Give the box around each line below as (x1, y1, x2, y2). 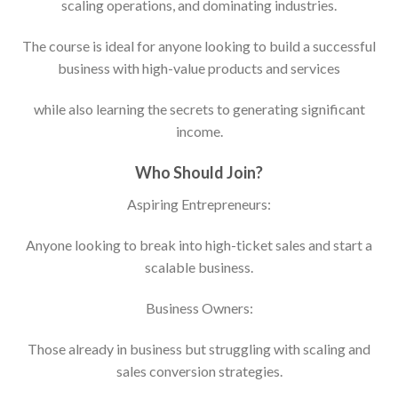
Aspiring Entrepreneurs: (127, 195, 271, 213)
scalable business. (145, 259, 253, 276)
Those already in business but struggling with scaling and (28, 339, 370, 357)
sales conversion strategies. (115, 362, 283, 379)
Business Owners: (145, 299, 253, 317)
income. (175, 122, 223, 139)
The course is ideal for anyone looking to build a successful (22, 36, 376, 54)
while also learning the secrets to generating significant (33, 99, 365, 117)
